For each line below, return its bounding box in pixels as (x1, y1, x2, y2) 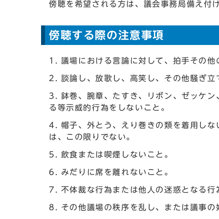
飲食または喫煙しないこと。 (61, 151, 173, 158)
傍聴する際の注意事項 (49, 30, 164, 41)
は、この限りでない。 (49, 133, 135, 141)
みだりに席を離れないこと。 (61, 168, 173, 176)
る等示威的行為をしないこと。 (49, 104, 170, 111)
